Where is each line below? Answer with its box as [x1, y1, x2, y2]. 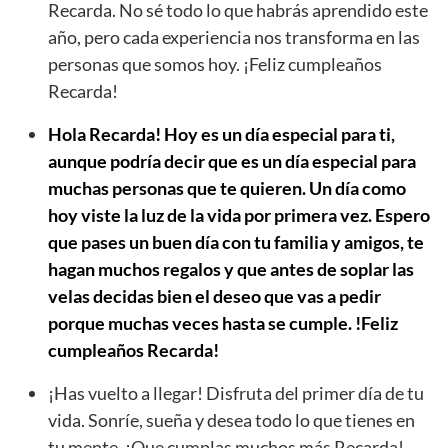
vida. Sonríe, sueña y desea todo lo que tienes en [48, 408, 415, 431]
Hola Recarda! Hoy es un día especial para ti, [48, 122, 395, 145]
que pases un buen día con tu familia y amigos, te [48, 230, 424, 253]
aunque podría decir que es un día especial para [48, 149, 416, 172]
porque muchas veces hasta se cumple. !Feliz [48, 311, 398, 334]
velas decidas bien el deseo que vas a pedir [48, 284, 381, 307]
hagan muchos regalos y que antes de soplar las [48, 257, 414, 280]
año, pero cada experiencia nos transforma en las [48, 25, 420, 48]
